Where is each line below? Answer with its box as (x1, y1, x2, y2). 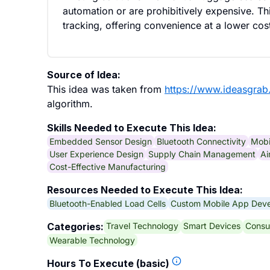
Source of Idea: (47, 69, 121, 81)
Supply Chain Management (148, 148, 256, 159)
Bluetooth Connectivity (157, 136, 246, 146)
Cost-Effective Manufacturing (49, 161, 166, 172)
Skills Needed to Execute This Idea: (47, 122, 216, 134)
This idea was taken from (47, 83, 165, 95)
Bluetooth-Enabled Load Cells (49, 198, 166, 209)
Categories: (47, 221, 104, 233)
